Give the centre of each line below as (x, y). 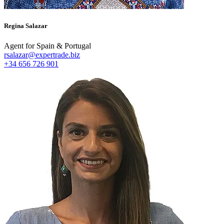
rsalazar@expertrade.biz (42, 54)
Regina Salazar (26, 26)
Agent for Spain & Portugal (47, 45)
